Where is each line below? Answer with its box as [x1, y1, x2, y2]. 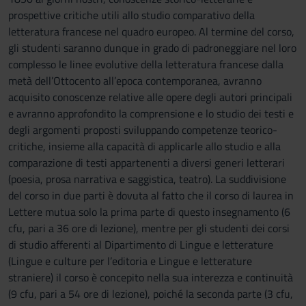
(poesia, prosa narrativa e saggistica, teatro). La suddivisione [8, 171, 286, 187]
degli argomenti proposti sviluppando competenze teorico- [8, 122, 277, 138]
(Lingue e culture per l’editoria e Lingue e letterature [8, 253, 252, 269]
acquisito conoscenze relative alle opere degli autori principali [8, 89, 292, 105]
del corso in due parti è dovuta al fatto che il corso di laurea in [8, 187, 294, 204]
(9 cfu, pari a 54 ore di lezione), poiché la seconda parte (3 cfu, [8, 286, 293, 302]
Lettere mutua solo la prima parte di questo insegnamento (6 [8, 204, 290, 220]
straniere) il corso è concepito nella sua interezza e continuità [8, 269, 293, 286]
